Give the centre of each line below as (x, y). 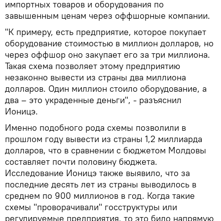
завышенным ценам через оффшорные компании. (108, 16)
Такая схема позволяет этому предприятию (92, 66)
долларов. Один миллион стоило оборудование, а (106, 89)
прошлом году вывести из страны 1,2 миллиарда (104, 139)
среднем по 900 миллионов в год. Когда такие (100, 196)
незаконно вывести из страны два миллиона (95, 77)
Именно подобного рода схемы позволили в (95, 128)
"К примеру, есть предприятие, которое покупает (106, 32)
